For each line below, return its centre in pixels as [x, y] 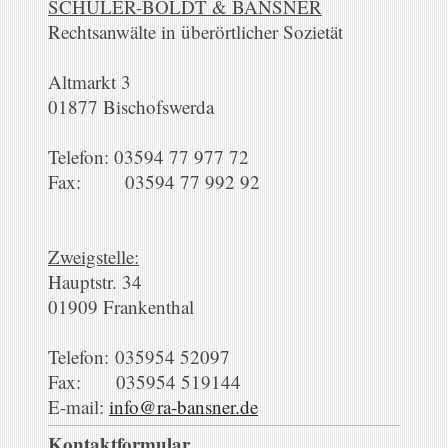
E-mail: [78, 406]
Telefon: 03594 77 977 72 [148, 156]
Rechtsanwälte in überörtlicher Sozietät [195, 31]
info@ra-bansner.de [183, 406]
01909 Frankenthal [121, 306]
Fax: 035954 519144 [144, 381]
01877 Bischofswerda [131, 106]
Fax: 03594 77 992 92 [154, 181]
